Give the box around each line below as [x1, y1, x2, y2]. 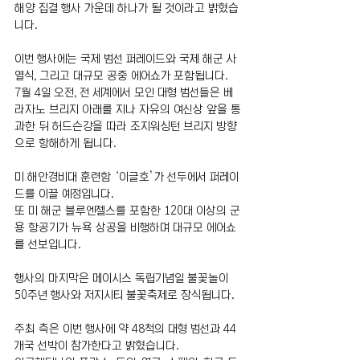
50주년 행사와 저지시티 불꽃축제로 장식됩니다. [14, 289, 235, 301]
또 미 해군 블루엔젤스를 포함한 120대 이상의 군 [14, 205, 240, 216]
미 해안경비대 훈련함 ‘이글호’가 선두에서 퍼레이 [14, 171, 239, 182]
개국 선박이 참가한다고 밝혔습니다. [14, 340, 179, 351]
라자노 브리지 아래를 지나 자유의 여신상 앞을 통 [14, 104, 241, 115]
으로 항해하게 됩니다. [14, 137, 117, 149]
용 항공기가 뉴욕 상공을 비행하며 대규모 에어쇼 [14, 222, 236, 233]
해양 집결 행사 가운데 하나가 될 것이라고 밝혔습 [14, 2, 239, 14]
